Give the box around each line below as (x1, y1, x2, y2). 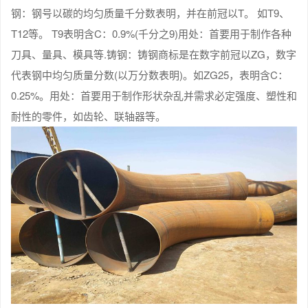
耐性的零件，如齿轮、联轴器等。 (11, 108, 166, 123)
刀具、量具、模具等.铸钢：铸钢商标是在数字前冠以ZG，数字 (11, 46, 296, 61)
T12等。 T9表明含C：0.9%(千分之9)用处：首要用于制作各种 (11, 25, 291, 41)
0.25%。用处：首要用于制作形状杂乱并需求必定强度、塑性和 (11, 87, 297, 102)
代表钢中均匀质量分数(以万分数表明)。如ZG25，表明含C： (11, 67, 288, 82)
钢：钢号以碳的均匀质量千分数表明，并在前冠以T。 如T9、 (11, 5, 289, 20)
